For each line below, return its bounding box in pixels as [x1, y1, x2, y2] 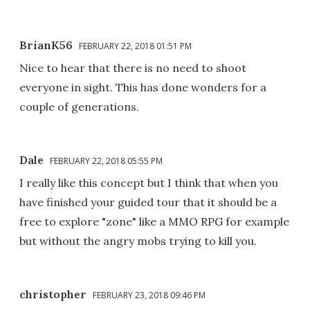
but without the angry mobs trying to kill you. [19, 234, 257, 248]
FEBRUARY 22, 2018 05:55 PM [50, 155, 163, 167]
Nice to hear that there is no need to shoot [19, 61, 246, 75]
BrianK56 [19, 38, 73, 53]
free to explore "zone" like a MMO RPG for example [19, 215, 289, 229]
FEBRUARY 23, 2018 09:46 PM [93, 289, 206, 302]
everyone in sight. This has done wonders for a [19, 80, 266, 95]
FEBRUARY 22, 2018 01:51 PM [79, 40, 192, 53]
